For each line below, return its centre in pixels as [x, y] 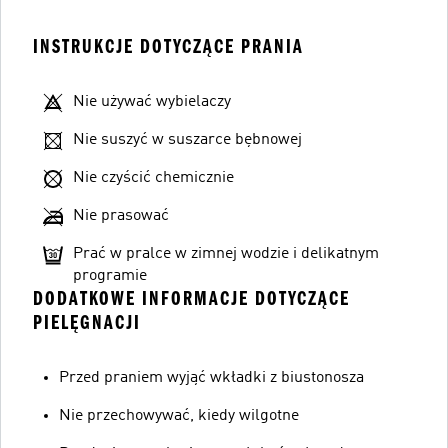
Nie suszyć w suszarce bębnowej [187, 139]
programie [110, 275]
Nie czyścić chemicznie [153, 177]
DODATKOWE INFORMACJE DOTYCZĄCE [191, 298]
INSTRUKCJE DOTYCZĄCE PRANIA [168, 46]
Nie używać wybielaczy [152, 101]
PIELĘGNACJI [87, 322]
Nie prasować [121, 215]
